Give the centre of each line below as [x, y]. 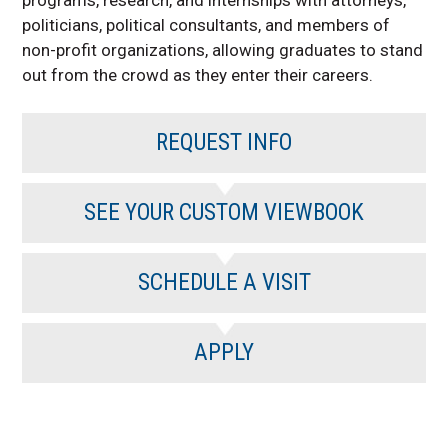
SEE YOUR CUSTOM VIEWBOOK [224, 212]
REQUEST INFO [224, 142]
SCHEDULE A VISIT [224, 282]
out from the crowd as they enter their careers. [198, 74]
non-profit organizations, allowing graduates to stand [223, 49]
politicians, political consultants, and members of [206, 24]
